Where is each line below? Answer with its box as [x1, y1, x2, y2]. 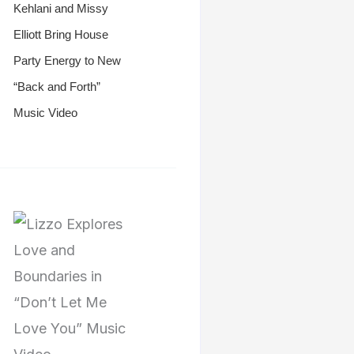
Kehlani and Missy [13, 2, 108, 15]
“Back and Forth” [13, 80, 100, 93]
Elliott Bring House [13, 28, 108, 41]
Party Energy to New [13, 54, 121, 67]
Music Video [13, 106, 77, 119]
